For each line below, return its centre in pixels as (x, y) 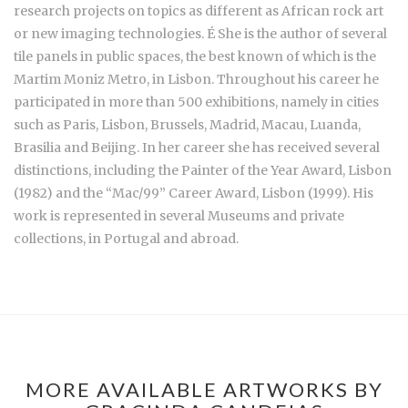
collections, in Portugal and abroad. (126, 238)
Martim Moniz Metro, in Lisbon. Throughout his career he (196, 79)
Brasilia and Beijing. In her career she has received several (197, 147)
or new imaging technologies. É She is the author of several (200, 33)
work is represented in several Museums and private (179, 215)
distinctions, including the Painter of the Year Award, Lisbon (203, 170)
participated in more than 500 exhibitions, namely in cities (196, 102)
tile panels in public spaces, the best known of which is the (195, 56)
